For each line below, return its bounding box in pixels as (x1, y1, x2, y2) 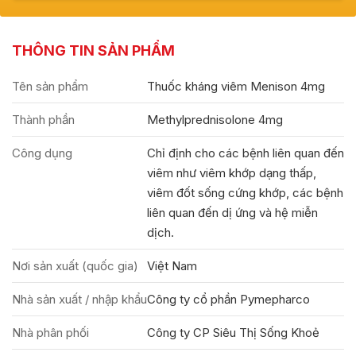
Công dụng (12, 145, 72, 161)
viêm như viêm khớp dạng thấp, (147, 165, 316, 180)
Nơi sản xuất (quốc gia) (12, 258, 138, 273)
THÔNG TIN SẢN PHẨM (12, 42, 175, 59)
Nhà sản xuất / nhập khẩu (12, 292, 147, 307)
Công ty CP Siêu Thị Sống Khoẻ (147, 325, 319, 340)
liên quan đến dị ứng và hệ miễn (147, 205, 318, 220)
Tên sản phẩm (12, 79, 88, 94)
